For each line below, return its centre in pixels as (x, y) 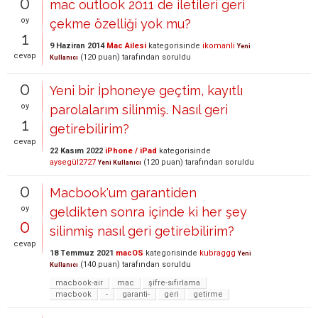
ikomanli (219, 45)
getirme (208, 294)
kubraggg (218, 253)
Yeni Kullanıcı (120, 162)
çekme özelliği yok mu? (120, 23)
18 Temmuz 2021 (82, 253)
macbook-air (79, 283)
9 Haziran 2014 (77, 45)
